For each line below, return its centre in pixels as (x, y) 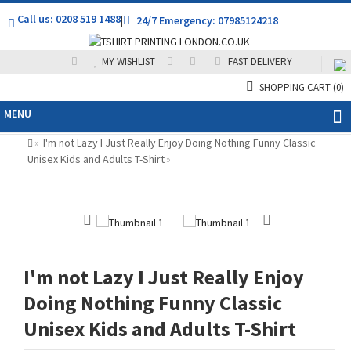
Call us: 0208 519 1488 (68, 19)
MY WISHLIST (128, 62)
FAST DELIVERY (260, 62)
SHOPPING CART (296, 88)
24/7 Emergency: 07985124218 (206, 20)
